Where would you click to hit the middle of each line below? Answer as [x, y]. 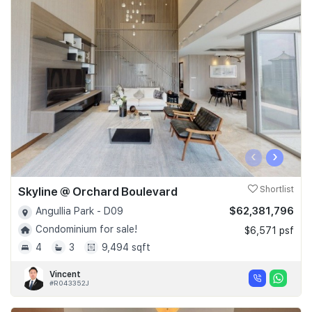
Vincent [65, 274]
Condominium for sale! [86, 229]
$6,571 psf [269, 231]
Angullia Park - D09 [79, 211]
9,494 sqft [126, 247]
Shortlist [276, 190]
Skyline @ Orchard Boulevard [98, 192]
